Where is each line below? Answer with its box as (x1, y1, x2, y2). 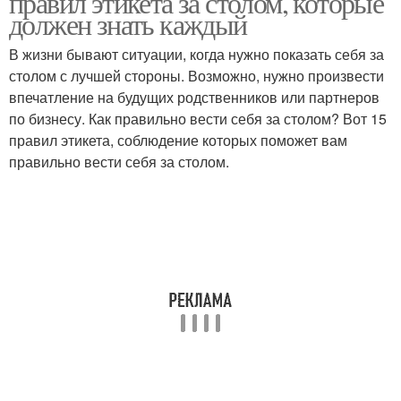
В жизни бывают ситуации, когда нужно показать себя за (9, 44, 384, 64)
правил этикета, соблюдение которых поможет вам (9, 130, 347, 150)
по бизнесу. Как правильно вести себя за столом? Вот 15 (9, 108, 387, 129)
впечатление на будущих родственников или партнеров (9, 87, 380, 107)
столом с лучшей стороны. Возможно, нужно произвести (9, 65, 384, 86)
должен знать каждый (9, 4, 247, 43)
